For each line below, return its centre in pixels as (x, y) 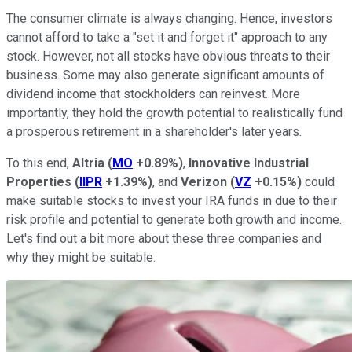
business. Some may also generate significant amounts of (165, 75)
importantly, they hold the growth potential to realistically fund (174, 112)
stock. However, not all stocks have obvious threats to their (168, 56)
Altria (90, 163)
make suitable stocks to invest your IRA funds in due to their (172, 200)
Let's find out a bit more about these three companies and (164, 238)
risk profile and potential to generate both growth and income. (174, 219)
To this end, (39, 163)
